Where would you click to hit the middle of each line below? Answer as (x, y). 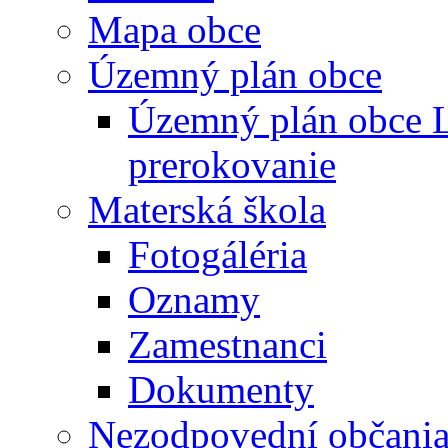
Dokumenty (221, 390)
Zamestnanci (227, 345)
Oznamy (194, 300)
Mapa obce (174, 30)
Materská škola (207, 210)
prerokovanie (232, 165)
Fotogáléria (217, 255)
